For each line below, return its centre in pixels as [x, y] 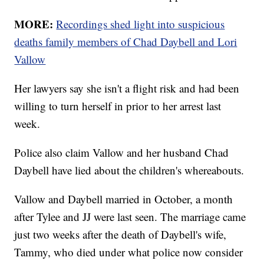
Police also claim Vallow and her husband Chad [122, 153]
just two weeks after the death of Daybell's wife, [121, 235]
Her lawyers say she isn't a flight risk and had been [127, 88]
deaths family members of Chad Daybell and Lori [126, 42]
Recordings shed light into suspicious [141, 24]
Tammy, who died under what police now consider [129, 252]
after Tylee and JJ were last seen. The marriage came [130, 217]
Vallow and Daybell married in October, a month [124, 199]
